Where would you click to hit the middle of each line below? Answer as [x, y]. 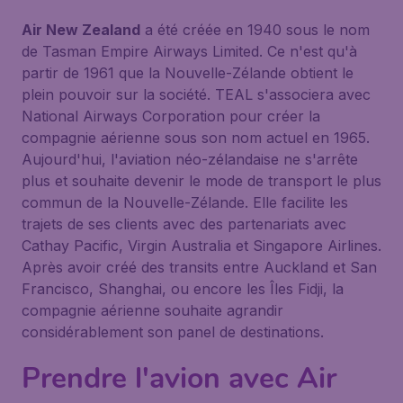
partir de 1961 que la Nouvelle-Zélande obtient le [188, 73]
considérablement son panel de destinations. [173, 332]
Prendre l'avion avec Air [179, 378]
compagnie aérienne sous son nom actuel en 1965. [196, 138]
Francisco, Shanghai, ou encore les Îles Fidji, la [183, 289]
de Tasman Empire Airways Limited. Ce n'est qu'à [189, 51]
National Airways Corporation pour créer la [171, 116]
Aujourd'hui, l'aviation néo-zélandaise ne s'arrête [190, 159]
